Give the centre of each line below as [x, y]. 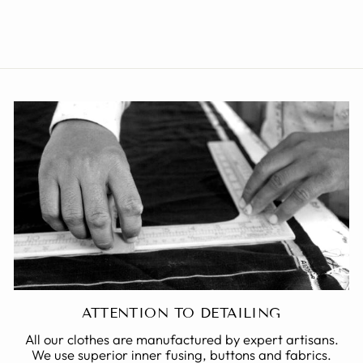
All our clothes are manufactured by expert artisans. [181, 339]
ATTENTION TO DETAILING [181, 313]
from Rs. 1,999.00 [77, 14]
